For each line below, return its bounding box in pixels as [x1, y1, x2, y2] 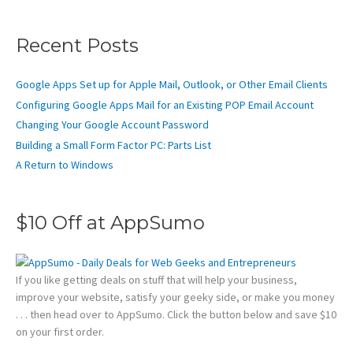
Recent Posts [16, 34, 139, 58]
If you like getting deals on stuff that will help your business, [16, 273, 297, 288]
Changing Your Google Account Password [16, 117, 209, 132]
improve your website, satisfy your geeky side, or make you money [16, 290, 335, 305]
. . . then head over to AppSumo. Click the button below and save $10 [16, 307, 336, 322]
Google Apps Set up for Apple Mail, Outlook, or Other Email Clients [16, 77, 328, 92]
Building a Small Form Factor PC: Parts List [16, 137, 211, 152]
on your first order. [16, 325, 104, 340]
